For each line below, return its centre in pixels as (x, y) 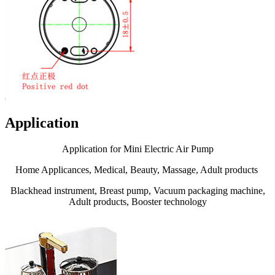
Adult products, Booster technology (137, 201)
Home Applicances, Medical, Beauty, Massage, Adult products (137, 169)
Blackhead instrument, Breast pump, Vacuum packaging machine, (137, 190)
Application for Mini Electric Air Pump (137, 149)
